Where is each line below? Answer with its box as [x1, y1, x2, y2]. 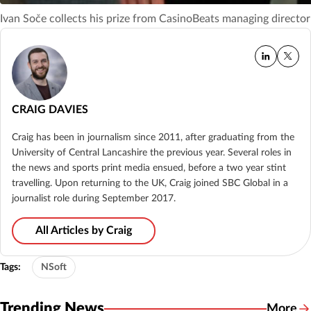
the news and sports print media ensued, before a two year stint [12, 163, 286, 174]
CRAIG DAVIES [12, 104, 88, 116]
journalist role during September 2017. [12, 194, 176, 204]
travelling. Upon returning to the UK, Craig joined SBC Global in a [12, 178, 288, 189]
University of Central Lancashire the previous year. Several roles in [12, 148, 292, 158]
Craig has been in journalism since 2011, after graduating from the [12, 133, 294, 143]
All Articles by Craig [35, 225, 132, 237]
